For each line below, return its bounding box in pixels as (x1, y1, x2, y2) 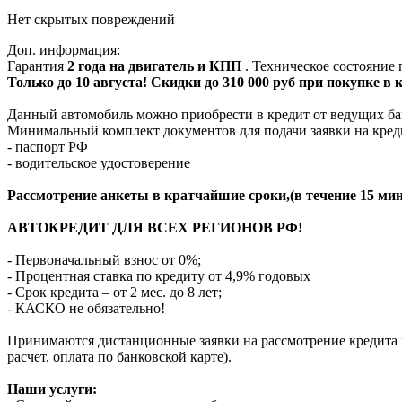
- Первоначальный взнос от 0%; (7, 251, 201, 267)
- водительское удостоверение (7, 154, 190, 170)
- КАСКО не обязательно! (7, 300, 165, 316)
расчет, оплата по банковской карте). (7, 348, 232, 364)
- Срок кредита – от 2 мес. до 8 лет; (7, 284, 222, 300)
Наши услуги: (7, 380, 97, 397)
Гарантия (7, 57, 67, 74)
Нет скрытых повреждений (7, 11, 175, 27)
